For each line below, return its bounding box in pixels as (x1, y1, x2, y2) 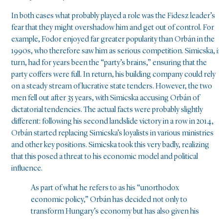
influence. (11, 165, 43, 173)
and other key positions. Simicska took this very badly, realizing (11, 141, 209, 150)
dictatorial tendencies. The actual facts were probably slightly (11, 106, 203, 114)
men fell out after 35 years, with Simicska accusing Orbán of (11, 94, 199, 103)
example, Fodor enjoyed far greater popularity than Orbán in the (11, 36, 215, 44)
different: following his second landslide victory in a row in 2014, (11, 118, 214, 126)
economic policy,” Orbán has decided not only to (31, 196, 187, 204)
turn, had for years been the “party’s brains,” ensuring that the (11, 59, 207, 67)
